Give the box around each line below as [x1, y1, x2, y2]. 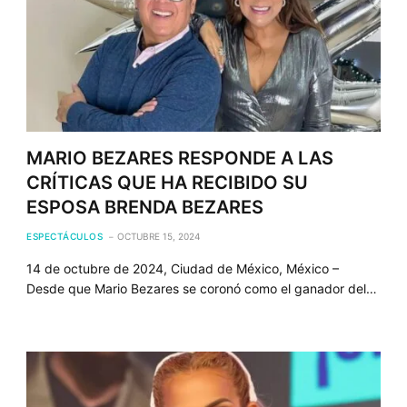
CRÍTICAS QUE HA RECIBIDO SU [26, 171, 309, 194]
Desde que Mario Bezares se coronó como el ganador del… [26, 280, 378, 296]
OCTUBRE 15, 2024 [117, 230, 201, 242]
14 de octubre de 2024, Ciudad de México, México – [26, 260, 340, 276]
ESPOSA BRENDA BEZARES [26, 195, 264, 218]
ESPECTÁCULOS [26, 230, 104, 242]
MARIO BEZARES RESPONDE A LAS [26, 146, 334, 169]
